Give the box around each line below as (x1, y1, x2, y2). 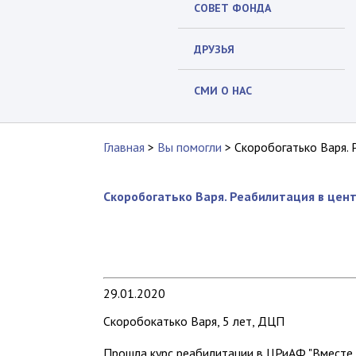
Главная (103, 139, 145, 155)
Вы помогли (157, 139, 222, 155)
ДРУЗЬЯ (194, 42, 234, 56)
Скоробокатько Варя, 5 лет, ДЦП (103, 312, 284, 329)
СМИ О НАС (194, 83, 252, 98)
